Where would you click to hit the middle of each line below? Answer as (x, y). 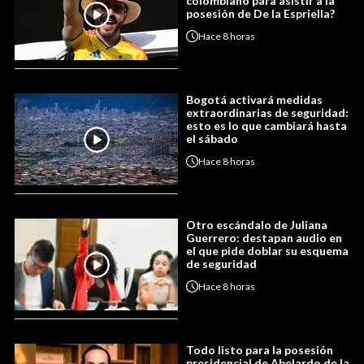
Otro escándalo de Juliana (257, 225)
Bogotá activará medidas (254, 100)
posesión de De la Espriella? (260, 14)
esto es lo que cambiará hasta (266, 126)
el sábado (212, 139)
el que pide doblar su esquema (267, 251)
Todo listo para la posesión (260, 350)
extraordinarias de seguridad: (267, 113)
